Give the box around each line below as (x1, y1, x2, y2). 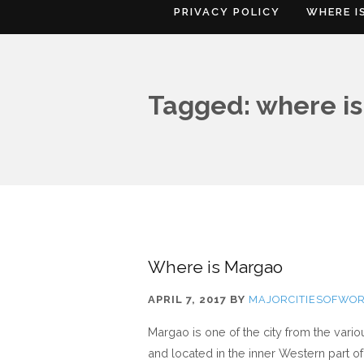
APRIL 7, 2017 (148, 293, 227, 305)
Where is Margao (148, 257, 283, 277)
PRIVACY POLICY (174, 6, 280, 18)
